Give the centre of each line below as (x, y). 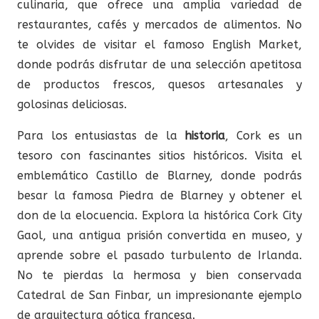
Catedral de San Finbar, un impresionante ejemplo (159, 295)
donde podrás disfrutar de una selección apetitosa (159, 64)
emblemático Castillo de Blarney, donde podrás (159, 175)
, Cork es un (263, 135)
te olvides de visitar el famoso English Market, (159, 44)
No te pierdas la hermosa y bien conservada (159, 275)
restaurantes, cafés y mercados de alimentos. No (159, 24)
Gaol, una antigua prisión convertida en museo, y (159, 235)
